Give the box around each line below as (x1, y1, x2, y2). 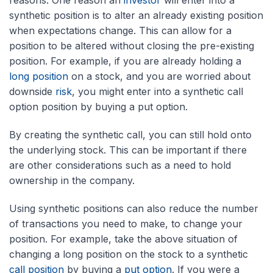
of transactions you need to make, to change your (9, 218, 243, 230)
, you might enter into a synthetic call (72, 85, 243, 98)
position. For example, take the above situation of (9, 233, 238, 246)
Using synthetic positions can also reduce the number (9, 202, 258, 215)
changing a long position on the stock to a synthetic (9, 248, 248, 261)
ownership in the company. (9, 174, 135, 187)
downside (9, 85, 55, 98)
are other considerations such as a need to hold (9, 159, 231, 172)
